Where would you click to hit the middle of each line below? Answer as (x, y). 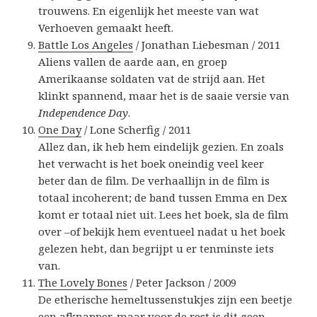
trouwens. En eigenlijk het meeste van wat (149, 11)
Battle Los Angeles (86, 45)
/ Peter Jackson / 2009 (182, 283)
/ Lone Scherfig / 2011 (137, 130)
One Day (60, 130)
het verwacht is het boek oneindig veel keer (151, 164)
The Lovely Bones (83, 283)
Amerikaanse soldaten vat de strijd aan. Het (152, 79)
